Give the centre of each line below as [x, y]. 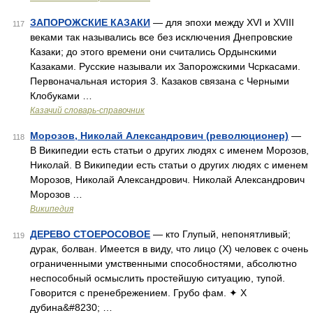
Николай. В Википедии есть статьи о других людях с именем [169, 165]
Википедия [52, 209]
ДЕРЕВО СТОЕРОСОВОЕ [90, 234]
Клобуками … [61, 96]
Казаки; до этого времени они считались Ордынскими [153, 52]
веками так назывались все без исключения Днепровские [161, 37]
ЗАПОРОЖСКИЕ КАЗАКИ [90, 22]
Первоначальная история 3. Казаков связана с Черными [160, 81]
